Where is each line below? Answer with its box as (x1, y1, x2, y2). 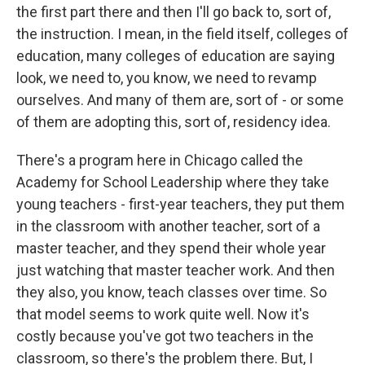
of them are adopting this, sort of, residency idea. (16, 113, 331, 130)
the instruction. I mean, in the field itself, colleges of (16, 25, 349, 42)
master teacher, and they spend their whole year (16, 240, 326, 257)
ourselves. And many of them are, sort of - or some (16, 91, 344, 108)
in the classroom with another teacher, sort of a (16, 218, 320, 235)
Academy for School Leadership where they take (16, 174, 329, 191)
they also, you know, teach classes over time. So (16, 284, 327, 301)
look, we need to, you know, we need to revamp (16, 69, 317, 86)
